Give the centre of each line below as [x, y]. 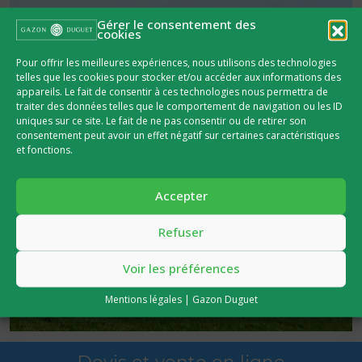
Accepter [181, 196]
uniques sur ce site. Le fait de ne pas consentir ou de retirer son [161, 121]
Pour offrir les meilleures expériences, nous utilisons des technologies [176, 63]
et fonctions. [44, 150]
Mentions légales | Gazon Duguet [181, 300]
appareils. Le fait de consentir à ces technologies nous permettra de [172, 92]
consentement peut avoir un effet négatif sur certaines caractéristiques [178, 136]
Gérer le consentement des [177, 25]
